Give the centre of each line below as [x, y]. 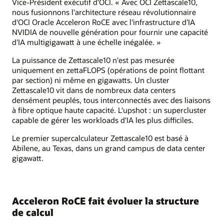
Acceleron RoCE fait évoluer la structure [105, 201]
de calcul [33, 212]
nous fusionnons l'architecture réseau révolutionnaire [104, 12]
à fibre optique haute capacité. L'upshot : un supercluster [109, 110]
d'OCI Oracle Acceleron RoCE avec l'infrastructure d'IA [103, 22]
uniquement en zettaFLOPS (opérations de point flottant [108, 70]
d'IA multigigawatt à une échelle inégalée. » [86, 42]
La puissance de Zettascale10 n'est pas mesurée [93, 60]
